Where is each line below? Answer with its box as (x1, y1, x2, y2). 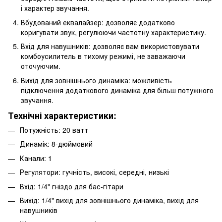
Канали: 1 (20, 153, 52, 163)
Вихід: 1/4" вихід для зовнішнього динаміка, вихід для (20, 195, 199, 206)
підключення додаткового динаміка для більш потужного (21, 85, 214, 95)
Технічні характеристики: (8, 109, 116, 122)
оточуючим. (21, 61, 60, 71)
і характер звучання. (21, 3, 89, 13)
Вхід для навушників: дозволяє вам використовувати (21, 41, 199, 52)
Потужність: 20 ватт (20, 125, 88, 135)
